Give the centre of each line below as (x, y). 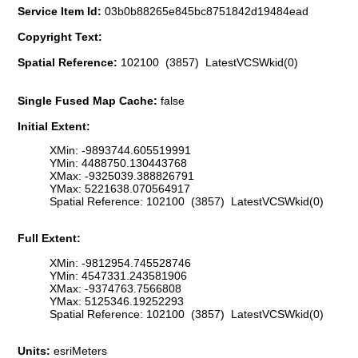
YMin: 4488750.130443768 (118, 163)
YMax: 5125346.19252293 (117, 301)
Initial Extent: (54, 126)
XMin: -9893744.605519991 (120, 151)
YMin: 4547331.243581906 (118, 275)
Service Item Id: (61, 11)
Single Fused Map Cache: (89, 100)
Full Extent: (49, 239)
